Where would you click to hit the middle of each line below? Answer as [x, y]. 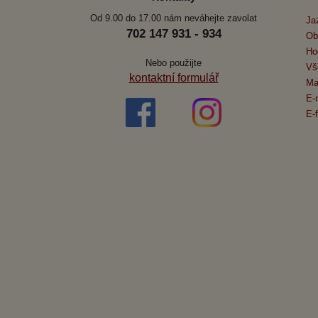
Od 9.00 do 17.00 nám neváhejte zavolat [174, 18]
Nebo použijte [174, 62]
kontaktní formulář [174, 77]
